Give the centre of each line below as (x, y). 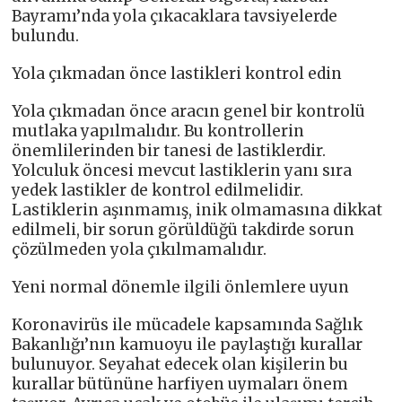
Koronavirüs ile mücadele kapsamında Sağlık (188, 325)
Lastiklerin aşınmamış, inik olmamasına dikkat (197, 210)
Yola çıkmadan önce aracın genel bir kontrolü (189, 112)
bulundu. (46, 36)
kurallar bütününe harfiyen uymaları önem (180, 385)
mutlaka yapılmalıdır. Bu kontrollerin (158, 131)
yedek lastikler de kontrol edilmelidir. (158, 191)
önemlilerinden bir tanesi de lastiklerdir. (169, 151)
